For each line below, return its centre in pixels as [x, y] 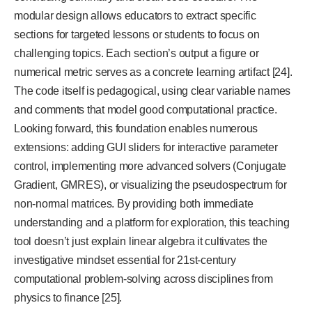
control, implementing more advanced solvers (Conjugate [150, 166]
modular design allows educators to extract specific [135, 16]
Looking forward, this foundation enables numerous [136, 129]
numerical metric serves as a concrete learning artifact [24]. [153, 72]
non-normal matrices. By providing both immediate [134, 204]
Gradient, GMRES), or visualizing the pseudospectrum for [150, 185]
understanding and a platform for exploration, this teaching [152, 223]
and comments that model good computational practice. [146, 110]
